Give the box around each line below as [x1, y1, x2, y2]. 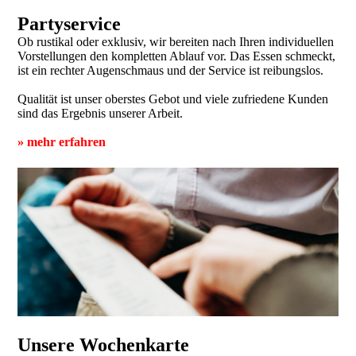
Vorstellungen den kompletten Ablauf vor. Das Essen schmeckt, [17, 48, 336, 63]
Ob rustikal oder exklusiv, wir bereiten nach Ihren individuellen [17, 34, 335, 48]
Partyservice [17, 13, 122, 34]
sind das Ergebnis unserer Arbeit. [17, 106, 187, 120]
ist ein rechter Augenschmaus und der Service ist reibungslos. [17, 63, 324, 77]
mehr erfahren [27, 134, 106, 149]
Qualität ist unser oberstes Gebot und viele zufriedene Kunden [17, 91, 329, 106]
